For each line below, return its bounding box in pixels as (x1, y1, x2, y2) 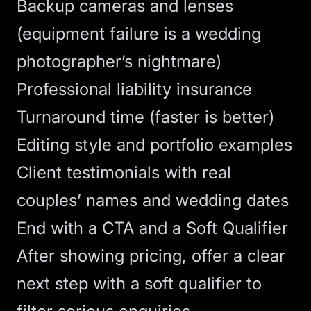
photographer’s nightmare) (17, 51, 221, 72)
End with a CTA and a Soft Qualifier (17, 218, 288, 238)
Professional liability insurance (17, 79, 252, 99)
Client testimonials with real (17, 162, 231, 183)
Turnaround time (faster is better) (17, 107, 274, 127)
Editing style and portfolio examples (17, 135, 292, 155)
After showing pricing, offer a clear (17, 246, 285, 266)
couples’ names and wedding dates (17, 190, 289, 210)
